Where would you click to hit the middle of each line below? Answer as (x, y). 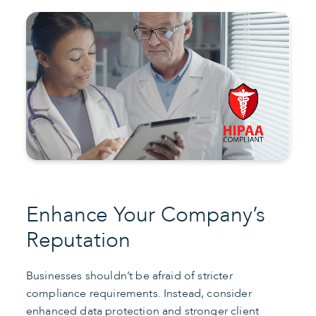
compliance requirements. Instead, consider (139, 293)
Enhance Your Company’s (146, 214)
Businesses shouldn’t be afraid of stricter (129, 275)
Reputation (78, 240)
